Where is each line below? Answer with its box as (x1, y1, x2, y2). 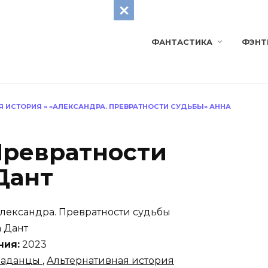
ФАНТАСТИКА (151, 37, 212, 47)
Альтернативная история (47, 255, 174, 267)
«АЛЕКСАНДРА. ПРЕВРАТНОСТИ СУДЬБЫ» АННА (49, 102, 231, 111)
